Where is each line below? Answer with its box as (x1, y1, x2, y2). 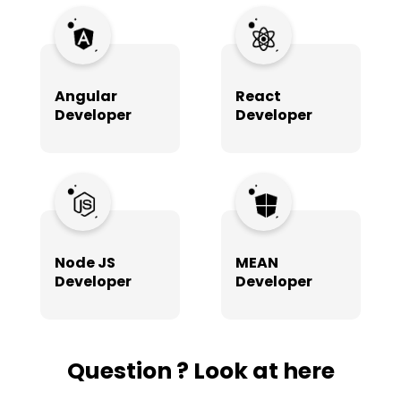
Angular (55, 85, 118, 107)
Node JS (55, 252, 116, 273)
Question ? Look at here (66, 354, 335, 387)
